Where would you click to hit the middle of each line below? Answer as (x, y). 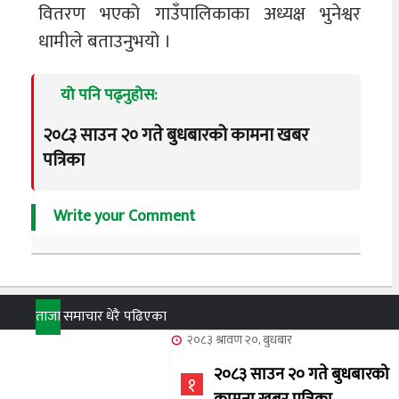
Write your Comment (124, 216)
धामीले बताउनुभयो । (105, 41)
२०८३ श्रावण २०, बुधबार (240, 339)
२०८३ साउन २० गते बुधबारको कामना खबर (176, 135)
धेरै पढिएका (136, 316)
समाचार (83, 316)
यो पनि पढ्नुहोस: (109, 95)
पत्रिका (64, 160)
